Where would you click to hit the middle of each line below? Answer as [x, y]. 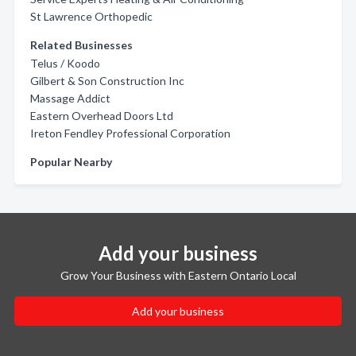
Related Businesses [81, 45]
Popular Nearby [71, 162]
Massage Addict [70, 98]
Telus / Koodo [65, 63]
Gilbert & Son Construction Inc [107, 81]
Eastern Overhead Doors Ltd [102, 116]
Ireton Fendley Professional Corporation [130, 133]
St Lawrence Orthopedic [91, 16]
